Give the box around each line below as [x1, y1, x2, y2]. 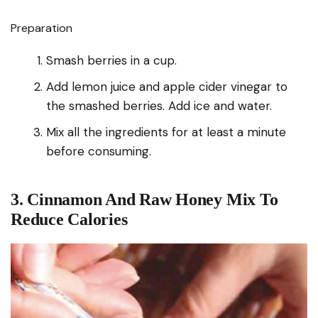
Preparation [11, 20, 72, 35]
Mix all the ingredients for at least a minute [46, 124, 286, 140]
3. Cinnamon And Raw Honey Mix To [11, 190, 278, 209]
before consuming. [46, 143, 151, 159]
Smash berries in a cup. [46, 52, 177, 68]
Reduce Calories [11, 209, 128, 229]
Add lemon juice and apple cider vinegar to [46, 78, 287, 94]
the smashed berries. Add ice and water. [46, 97, 272, 114]
